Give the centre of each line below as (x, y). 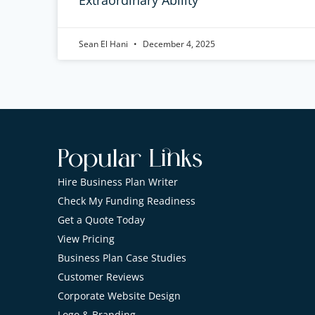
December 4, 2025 (178, 44)
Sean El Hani (104, 44)
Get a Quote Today (101, 220)
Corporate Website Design (119, 296)
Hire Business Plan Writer (118, 182)
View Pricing (86, 239)
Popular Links (130, 159)
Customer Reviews (101, 277)
